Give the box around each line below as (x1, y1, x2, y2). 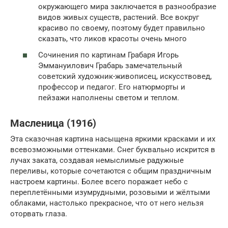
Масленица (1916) (10, 117, 96, 129)
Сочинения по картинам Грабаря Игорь (38, 50, 179, 60)
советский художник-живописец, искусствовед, (38, 71, 212, 81)
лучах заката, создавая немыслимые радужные (10, 155, 184, 165)
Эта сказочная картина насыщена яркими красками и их (10, 134, 215, 144)
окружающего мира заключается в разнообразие (38, 2, 216, 11)
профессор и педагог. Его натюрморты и (38, 82, 185, 92)
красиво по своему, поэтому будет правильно (38, 23, 205, 33)
